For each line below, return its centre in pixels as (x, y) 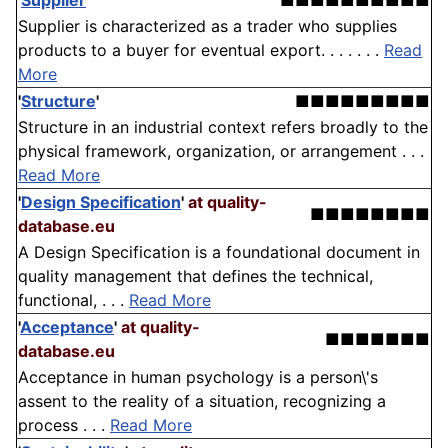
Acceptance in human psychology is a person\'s (198, 377)
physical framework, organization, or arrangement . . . (221, 151)
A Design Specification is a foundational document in (219, 252)
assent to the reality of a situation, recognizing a (202, 401)
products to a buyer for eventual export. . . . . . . (201, 50)
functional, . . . (73, 300)
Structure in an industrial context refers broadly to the (223, 127)
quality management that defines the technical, (195, 276)
